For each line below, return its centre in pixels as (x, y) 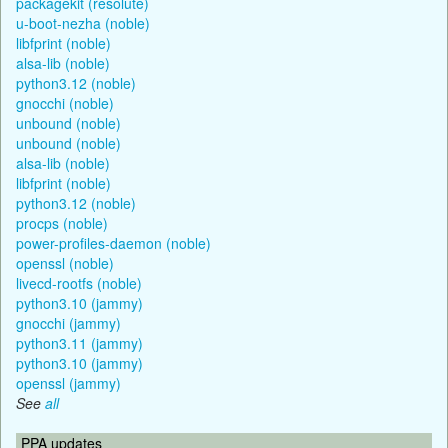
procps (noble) (62, 222)
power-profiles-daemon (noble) (113, 242)
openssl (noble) (65, 262)
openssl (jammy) (68, 382)
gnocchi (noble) (65, 102)
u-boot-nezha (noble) (83, 22)
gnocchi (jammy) (68, 322)
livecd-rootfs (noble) (79, 282)
